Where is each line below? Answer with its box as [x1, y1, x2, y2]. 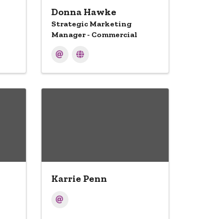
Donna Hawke [51, 6, 116, 18]
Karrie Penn [51, 173, 107, 184]
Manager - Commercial [51, 30, 137, 39]
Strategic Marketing [51, 19, 131, 28]
